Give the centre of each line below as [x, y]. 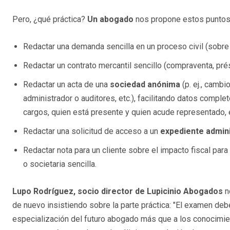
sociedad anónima [145, 85]
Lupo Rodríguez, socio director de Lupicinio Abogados [118, 191]
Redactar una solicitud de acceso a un [92, 131]
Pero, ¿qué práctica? [50, 20]
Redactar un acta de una [66, 85]
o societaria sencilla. [60, 164]
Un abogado [110, 20]
